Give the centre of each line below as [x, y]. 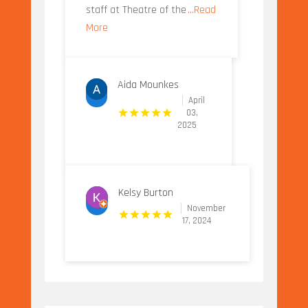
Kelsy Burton [145, 193]
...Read [201, 10]
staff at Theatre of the [136, 10]
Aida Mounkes [148, 85]
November [206, 209]
